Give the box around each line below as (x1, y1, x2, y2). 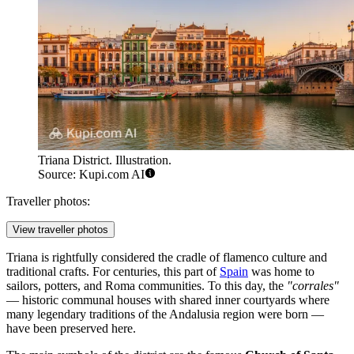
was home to (248, 265, 314, 279)
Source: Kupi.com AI (38, 168, 145, 182)
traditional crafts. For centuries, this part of (6, 265, 220, 279)
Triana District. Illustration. (38, 153, 171, 168)
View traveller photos (13, 224, 108, 236)
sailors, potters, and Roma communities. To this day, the (6, 279, 287, 293)
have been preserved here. (6, 322, 136, 336)
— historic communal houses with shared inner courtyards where (6, 293, 330, 307)
